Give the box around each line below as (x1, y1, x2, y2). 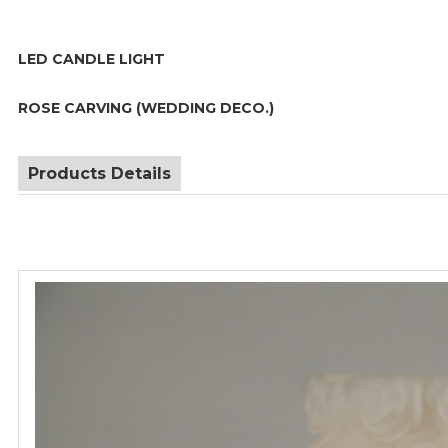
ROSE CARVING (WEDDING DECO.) (18, 99, 274, 118)
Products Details (28, 163, 171, 183)
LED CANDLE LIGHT (18, 49, 165, 68)
